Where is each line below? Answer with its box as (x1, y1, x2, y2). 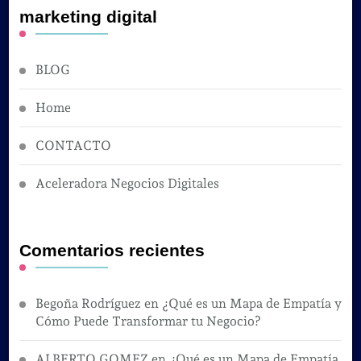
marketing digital (19, 6, 157, 27)
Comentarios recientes (19, 240, 205, 260)
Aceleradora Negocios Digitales (35, 175, 219, 191)
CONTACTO (35, 137, 111, 153)
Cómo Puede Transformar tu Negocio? (35, 313, 261, 329)
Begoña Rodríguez (35, 295, 141, 311)
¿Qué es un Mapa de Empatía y (161, 295, 342, 311)
